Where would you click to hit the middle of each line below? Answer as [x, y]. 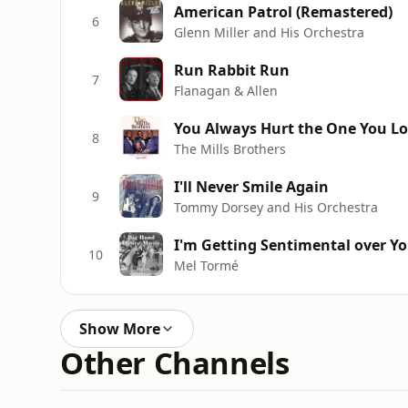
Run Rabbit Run [232, 70]
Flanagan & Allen [226, 90]
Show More [120, 329]
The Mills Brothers [230, 148]
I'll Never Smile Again [251, 186]
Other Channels [175, 363]
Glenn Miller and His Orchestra [269, 32]
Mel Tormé [206, 265]
